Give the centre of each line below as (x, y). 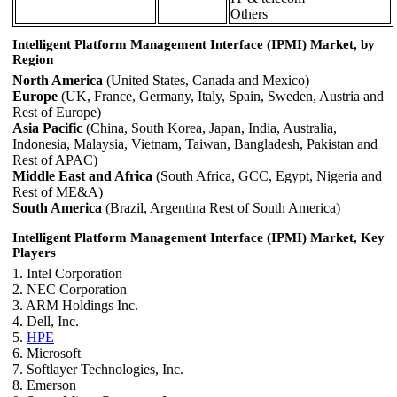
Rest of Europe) (57, 113)
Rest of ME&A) (58, 192)
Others (249, 13)
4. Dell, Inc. (46, 322)
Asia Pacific (47, 128)
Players (34, 253)
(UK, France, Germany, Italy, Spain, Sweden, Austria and (221, 97)
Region (33, 60)
